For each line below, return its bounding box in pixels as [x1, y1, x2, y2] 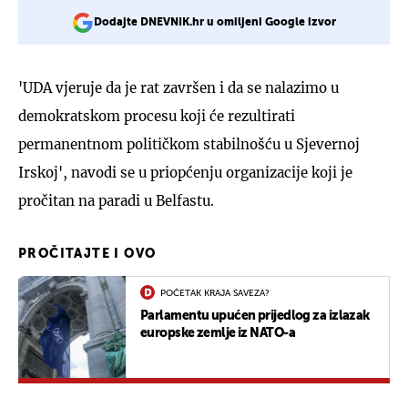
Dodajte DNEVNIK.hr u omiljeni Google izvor [94, 16, 336, 28]
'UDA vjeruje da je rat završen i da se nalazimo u [18, 78, 339, 97]
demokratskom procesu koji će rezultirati [18, 107, 295, 125]
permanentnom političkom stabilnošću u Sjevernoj [18, 135, 360, 153]
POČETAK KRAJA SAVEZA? [160, 288, 270, 298]
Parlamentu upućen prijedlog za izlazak [140, 309, 370, 322]
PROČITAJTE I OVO [18, 247, 157, 260]
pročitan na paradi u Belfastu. [18, 191, 214, 209]
